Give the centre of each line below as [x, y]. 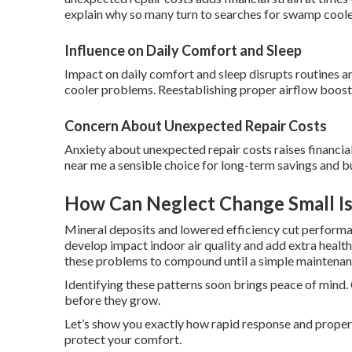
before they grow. [112, 300]
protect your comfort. [123, 339]
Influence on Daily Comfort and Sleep [183, 50]
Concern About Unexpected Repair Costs [196, 126]
